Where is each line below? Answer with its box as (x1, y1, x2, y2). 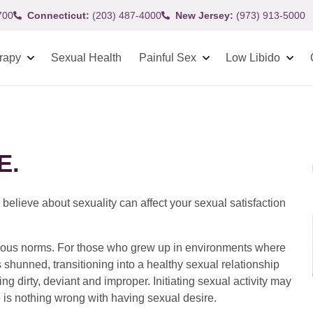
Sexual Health (50, 52, 122, 64)
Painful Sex (138, 52, 196, 64)
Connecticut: (27, 9, 89, 21)
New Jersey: (175, 9, 233, 21)
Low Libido (226, 52, 281, 64)
